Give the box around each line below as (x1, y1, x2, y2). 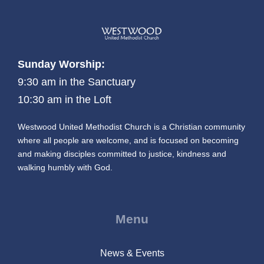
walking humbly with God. (18, 163, 113, 173)
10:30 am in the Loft (18, 94, 111, 106)
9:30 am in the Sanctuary (18, 76, 138, 88)
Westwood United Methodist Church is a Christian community (18, 122, 245, 132)
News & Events (100, 248, 164, 259)
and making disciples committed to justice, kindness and (18, 149, 226, 159)
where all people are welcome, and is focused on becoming (18, 136, 239, 146)
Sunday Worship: (18, 58, 105, 71)
